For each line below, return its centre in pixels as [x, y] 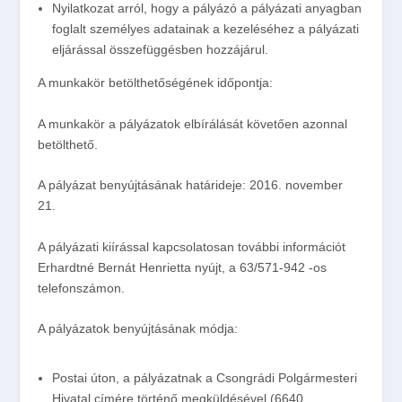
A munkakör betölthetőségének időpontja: [156, 83]
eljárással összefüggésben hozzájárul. [161, 50]
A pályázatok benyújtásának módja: [138, 328]
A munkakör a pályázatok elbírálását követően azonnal [193, 123]
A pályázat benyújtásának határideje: [142, 185]
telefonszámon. [82, 288]
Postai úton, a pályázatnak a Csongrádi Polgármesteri [205, 378]
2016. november [295, 185]
